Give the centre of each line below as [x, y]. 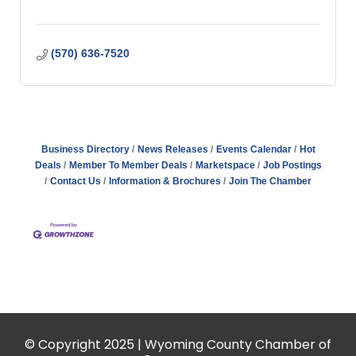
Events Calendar [253, 149]
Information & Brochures [165, 181]
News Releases [172, 149]
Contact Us [75, 181]
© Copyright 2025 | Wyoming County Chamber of [178, 345]
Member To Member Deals [128, 165]
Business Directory [85, 149]
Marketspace [225, 165]
